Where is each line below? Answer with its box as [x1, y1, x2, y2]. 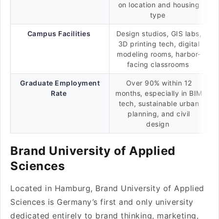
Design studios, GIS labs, [116, 29, 202, 38]
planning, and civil [128, 109, 190, 118]
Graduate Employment [20, 79, 100, 87]
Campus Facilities [27, 29, 90, 38]
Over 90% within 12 [126, 79, 192, 87]
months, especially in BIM [115, 89, 202, 97]
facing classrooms [127, 60, 191, 68]
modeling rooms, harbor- [117, 50, 201, 58]
